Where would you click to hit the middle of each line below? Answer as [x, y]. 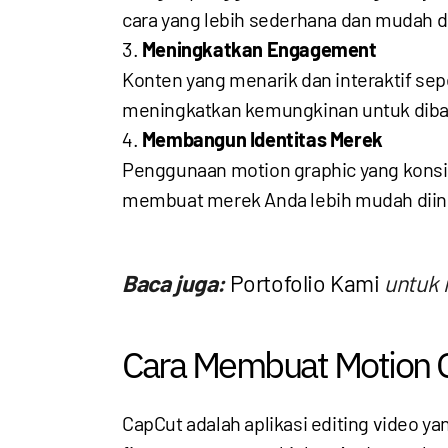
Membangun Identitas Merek [262, 139]
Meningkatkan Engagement [259, 49]
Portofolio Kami [304, 283]
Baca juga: [173, 283]
